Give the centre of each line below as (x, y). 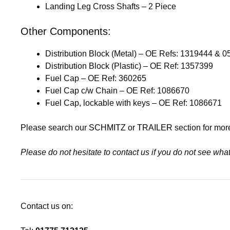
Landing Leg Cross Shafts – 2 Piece (111, 6)
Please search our (55, 127)
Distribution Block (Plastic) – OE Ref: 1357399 (129, 66)
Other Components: (66, 31)
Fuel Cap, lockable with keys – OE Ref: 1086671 (133, 103)
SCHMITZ (107, 127)
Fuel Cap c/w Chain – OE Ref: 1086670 (117, 90)
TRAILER (155, 127)
